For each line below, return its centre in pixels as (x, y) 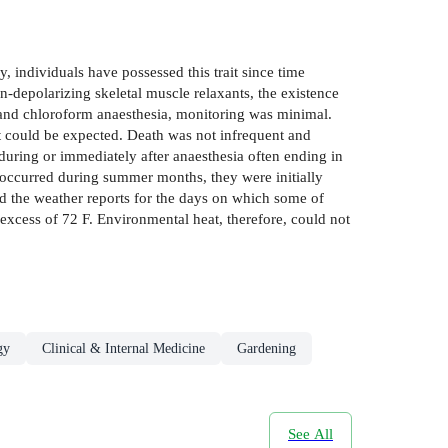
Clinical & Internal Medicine (123, 348)
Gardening (266, 348)
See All (310, 434)
